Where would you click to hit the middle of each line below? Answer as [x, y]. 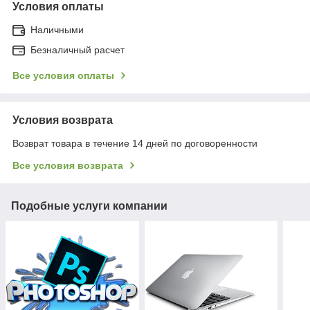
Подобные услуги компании [89, 206]
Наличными [57, 29]
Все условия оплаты [63, 75]
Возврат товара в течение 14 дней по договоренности [135, 143]
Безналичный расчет [77, 49]
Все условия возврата [68, 165]
